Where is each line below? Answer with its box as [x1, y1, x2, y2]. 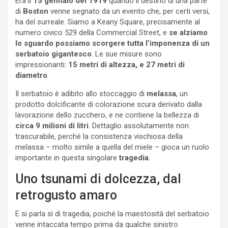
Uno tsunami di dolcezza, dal [15, 172, 181, 187]
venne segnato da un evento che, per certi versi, [48, 7, 210, 16]
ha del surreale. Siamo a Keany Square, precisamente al [15, 17, 200, 27]
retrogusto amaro [15, 188, 117, 203]
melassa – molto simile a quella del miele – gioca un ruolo [15, 142, 209, 152]
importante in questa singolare [15, 153, 119, 163]
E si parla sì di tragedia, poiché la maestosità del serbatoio [15, 209, 209, 219]
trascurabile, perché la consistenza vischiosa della [15, 132, 183, 141]
